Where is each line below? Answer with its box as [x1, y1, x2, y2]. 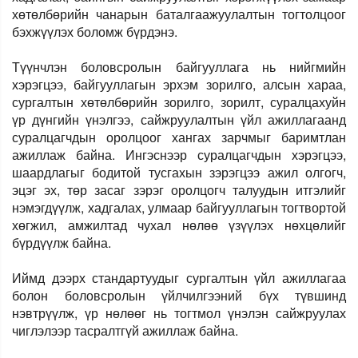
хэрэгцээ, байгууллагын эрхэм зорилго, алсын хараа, [12, 75, 346, 94]
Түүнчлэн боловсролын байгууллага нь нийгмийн [12, 58, 346, 77]
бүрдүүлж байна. [12, 233, 111, 253]
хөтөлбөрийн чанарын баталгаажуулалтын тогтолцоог [12, 5, 346, 24]
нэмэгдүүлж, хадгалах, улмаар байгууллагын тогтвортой [12, 198, 346, 217]
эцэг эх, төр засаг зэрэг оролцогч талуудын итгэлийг [12, 181, 346, 200]
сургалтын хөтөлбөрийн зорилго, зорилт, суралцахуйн [12, 93, 346, 112]
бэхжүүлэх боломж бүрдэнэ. [12, 22, 177, 42]
